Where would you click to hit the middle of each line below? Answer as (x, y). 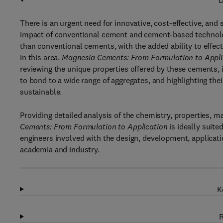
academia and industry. (60, 149)
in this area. (41, 57)
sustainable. (41, 92)
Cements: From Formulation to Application (94, 126)
